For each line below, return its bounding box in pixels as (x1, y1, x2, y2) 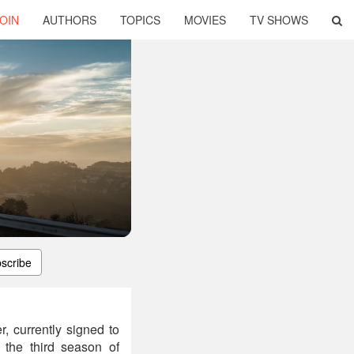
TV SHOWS (250, 12, 308, 28)
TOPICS (120, 12, 160, 28)
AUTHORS (43, 12, 96, 28)
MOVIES (184, 12, 226, 28)
